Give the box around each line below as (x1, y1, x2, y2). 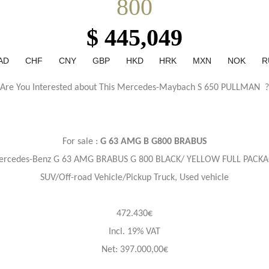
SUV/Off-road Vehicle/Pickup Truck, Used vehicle (40, 173, 229, 183)
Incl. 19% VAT (109, 227, 160, 237)
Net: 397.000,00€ (101, 245, 168, 255)
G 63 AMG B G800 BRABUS (100, 137, 207, 147)
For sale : (62, 137, 100, 147)
